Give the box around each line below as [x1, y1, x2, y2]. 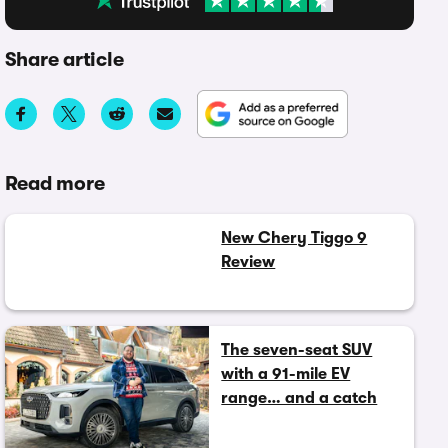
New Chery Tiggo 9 [221, 229, 368, 247]
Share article [4, 48, 124, 71]
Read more [4, 172, 105, 195]
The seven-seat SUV [221, 341, 373, 359]
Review [221, 253, 276, 271]
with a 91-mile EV [221, 365, 351, 383]
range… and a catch [221, 389, 378, 407]
